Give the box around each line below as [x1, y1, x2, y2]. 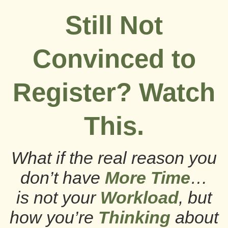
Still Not [65, 11, 163, 40]
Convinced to [32, 44, 196, 73]
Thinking [98, 208, 175, 227]
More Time [105, 168, 190, 187]
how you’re [10, 208, 98, 227]
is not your [16, 188, 100, 207]
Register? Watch [13, 78, 215, 107]
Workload [100, 188, 179, 207]
